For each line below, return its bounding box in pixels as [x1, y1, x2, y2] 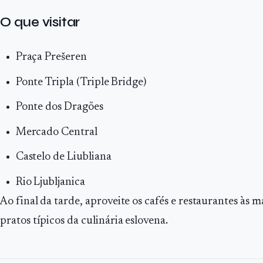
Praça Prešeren [15, 51, 87, 63]
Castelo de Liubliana [15, 151, 112, 163]
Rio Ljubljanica [15, 176, 85, 188]
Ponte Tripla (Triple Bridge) [15, 76, 147, 88]
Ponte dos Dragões [15, 102, 103, 113]
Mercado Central [15, 126, 97, 138]
